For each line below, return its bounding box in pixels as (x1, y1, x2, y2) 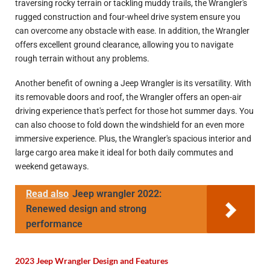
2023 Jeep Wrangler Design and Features (15, 256, 168, 266)
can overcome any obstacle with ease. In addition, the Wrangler (15, 25, 250, 36)
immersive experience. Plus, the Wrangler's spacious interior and (15, 134, 251, 145)
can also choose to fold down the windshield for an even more (15, 120, 244, 131)
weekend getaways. (15, 162, 89, 172)
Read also (26, 187, 69, 199)
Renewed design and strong (26, 202, 146, 215)
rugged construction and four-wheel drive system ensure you (15, 11, 240, 22)
